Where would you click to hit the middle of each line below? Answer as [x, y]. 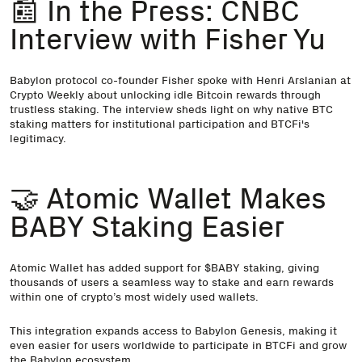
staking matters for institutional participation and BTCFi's [160, 123]
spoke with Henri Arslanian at [274, 80]
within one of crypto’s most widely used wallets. [134, 296]
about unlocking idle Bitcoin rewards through [202, 94]
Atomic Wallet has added [77, 267]
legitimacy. [38, 138]
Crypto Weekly [47, 94]
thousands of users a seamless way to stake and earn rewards [172, 282]
